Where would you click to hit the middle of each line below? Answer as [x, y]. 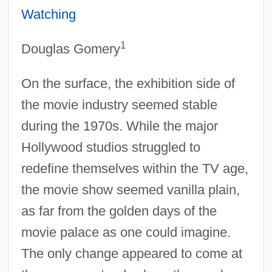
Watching [48, 14]
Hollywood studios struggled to [110, 147]
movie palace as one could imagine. [126, 232]
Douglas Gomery [70, 49]
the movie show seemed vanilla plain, [130, 189]
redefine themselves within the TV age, [134, 168]
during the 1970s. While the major [119, 126]
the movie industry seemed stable [119, 104]
